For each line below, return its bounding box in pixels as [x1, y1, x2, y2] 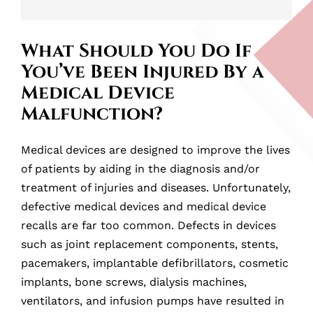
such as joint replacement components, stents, [21, 238, 278, 252]
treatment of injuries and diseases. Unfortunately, [21, 181, 291, 195]
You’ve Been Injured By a [21, 60, 264, 85]
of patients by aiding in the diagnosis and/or [21, 162, 260, 176]
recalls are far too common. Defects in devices [21, 219, 276, 233]
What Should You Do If [21, 39, 252, 64]
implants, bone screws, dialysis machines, [21, 275, 247, 289]
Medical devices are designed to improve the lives [21, 143, 290, 157]
